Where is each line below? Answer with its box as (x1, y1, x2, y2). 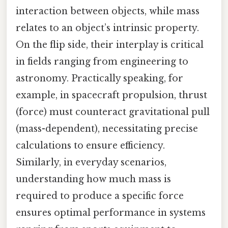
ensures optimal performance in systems (16, 207, 206, 219)
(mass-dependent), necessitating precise (16, 123, 198, 135)
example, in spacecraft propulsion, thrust (16, 90, 207, 101)
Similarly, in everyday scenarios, (16, 157, 166, 168)
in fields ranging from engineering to (16, 56, 188, 68)
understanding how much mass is (16, 174, 171, 185)
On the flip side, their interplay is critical (16, 39, 204, 51)
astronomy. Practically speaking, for (16, 73, 183, 84)
